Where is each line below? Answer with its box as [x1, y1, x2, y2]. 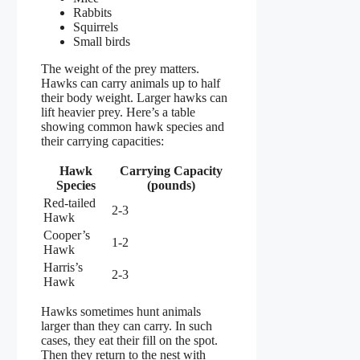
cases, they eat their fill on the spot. [41, 333, 218, 348]
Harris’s [43, 260, 83, 275]
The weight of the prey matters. [41, 62, 199, 76]
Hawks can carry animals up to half [41, 76, 220, 91]
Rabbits [73, 6, 112, 20]
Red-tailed [43, 196, 96, 211]
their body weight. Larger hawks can [41, 91, 227, 105]
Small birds [73, 35, 130, 49]
